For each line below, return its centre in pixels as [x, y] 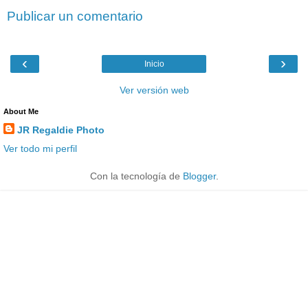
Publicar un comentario [75, 16]
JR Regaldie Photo [61, 130]
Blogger [199, 176]
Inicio [154, 64]
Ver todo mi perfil [40, 148]
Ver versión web [154, 90]
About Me [21, 111]
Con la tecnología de [136, 176]
